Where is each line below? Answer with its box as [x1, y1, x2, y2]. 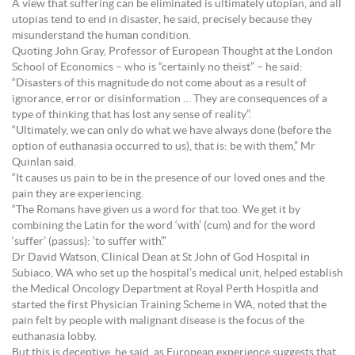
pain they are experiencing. [12, 189, 143, 200]
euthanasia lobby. [12, 331, 97, 342]
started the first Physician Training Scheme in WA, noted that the [12, 300, 326, 311]
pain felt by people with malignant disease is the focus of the [12, 315, 304, 326]
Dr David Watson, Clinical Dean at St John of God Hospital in [12, 252, 310, 263]
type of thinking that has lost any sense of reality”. [12, 109, 251, 120]
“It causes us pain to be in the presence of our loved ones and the [12, 173, 325, 184]
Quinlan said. [12, 157, 76, 168]
